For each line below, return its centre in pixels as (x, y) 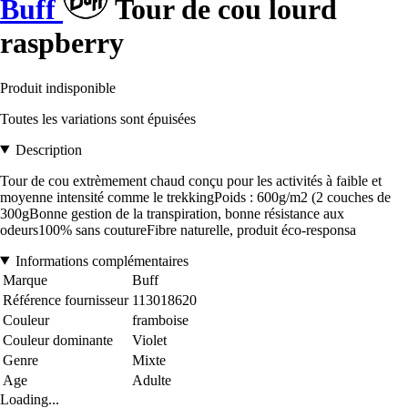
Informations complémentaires (102, 260)
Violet (149, 340)
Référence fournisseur (66, 300)
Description (48, 149)
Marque (25, 280)
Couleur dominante (58, 340)
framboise (160, 320)
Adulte (152, 380)
